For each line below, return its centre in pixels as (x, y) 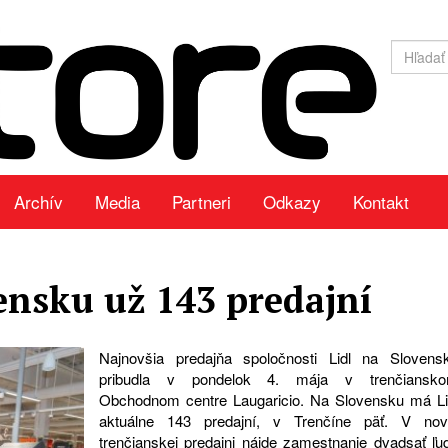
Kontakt (381, 202)
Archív (38, 202)
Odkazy (292, 202)
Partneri (201, 202)
